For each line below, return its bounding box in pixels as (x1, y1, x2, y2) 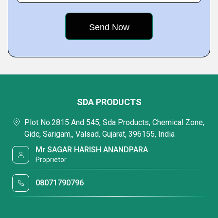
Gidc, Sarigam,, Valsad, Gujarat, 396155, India (24, 129, 175, 139)
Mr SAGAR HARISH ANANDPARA (36, 145, 148, 154)
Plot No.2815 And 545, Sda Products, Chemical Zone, (24, 118, 204, 127)
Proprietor (36, 156, 67, 163)
